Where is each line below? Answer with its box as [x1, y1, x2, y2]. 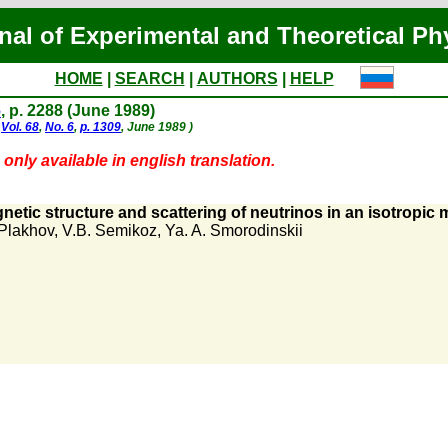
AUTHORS [196, 70, 278, 87]
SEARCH [114, 70, 185, 87]
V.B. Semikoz [62, 222, 157, 239]
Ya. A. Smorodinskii [165, 222, 303, 239]
